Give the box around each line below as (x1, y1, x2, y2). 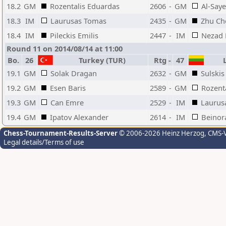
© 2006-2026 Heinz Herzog (118, 129, 204, 138)
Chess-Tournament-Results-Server (4, 129, 118, 138)
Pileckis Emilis (50, 30, 98, 40)
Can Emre (50, 97, 84, 107)
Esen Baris (50, 83, 86, 93)
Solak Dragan (50, 68, 97, 78)
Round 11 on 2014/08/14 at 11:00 (7, 43, 123, 53)
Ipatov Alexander (50, 112, 108, 122)
